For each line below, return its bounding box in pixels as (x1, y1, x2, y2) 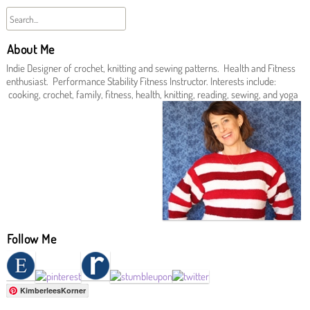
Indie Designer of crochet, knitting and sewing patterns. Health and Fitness (6, 62, 295, 75)
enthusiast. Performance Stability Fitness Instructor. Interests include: (6, 75, 276, 89)
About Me (6, 42, 55, 57)
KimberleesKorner (19, 285, 86, 296)
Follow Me (6, 231, 57, 247)
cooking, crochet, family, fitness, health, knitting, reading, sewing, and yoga (6, 88, 298, 102)
